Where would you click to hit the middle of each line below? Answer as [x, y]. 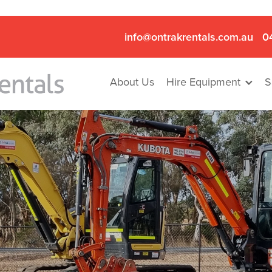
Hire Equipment [203, 81]
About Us [132, 81]
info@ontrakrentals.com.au [189, 37]
